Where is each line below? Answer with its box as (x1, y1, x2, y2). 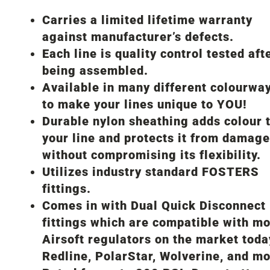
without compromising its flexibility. (42, 147, 261, 162)
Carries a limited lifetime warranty (42, 12, 253, 27)
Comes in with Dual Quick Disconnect (42, 198, 266, 213)
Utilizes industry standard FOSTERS (42, 164, 259, 179)
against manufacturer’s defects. (42, 29, 234, 44)
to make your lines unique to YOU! (42, 96, 247, 111)
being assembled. (42, 63, 148, 78)
